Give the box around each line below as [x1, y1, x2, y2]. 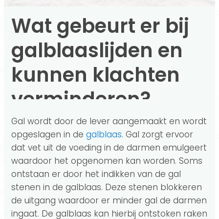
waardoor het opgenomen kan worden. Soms [11, 155, 202, 167]
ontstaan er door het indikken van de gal [11, 168, 181, 180]
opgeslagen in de [11, 129, 86, 141]
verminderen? [11, 86, 151, 113]
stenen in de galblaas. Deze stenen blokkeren [11, 181, 202, 194]
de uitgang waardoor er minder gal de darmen [11, 195, 207, 207]
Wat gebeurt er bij [11, 12, 189, 40]
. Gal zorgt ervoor [122, 129, 193, 141]
